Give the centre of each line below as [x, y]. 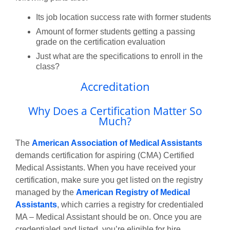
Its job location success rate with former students [123, 17]
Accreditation [115, 87]
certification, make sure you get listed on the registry [109, 180]
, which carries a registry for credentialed [130, 205]
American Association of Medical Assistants [117, 143]
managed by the [46, 193]
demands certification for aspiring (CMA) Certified [105, 156]
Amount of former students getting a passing [116, 31]
